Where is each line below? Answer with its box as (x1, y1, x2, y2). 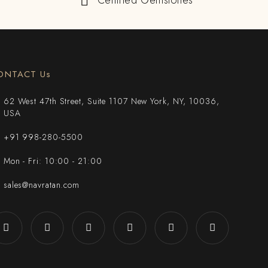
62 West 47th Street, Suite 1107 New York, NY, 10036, (3, 95, 220, 107)
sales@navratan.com (3, 179, 80, 191)
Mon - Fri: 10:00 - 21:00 (3, 155, 102, 167)
